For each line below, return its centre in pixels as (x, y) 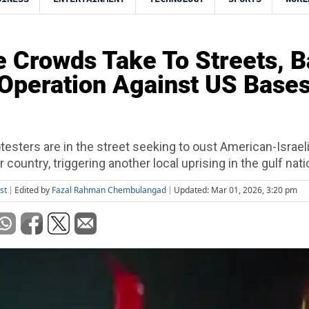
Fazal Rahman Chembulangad (109, 190)
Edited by (33, 190)
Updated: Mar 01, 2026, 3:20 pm (236, 190)
